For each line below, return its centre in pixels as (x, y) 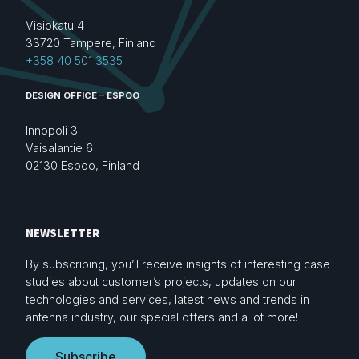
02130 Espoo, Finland (83, 166)
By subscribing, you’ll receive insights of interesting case (178, 264)
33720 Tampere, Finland (91, 43)
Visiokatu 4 (55, 26)
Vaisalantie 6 (59, 148)
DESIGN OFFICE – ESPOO (83, 96)
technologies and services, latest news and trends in (167, 300)
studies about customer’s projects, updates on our (161, 282)
